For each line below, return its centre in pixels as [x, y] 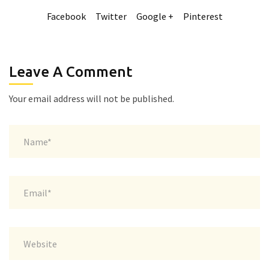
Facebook [66, 16]
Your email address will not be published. [92, 98]
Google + [155, 16]
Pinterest [203, 16]
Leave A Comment [71, 72]
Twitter [111, 16]
